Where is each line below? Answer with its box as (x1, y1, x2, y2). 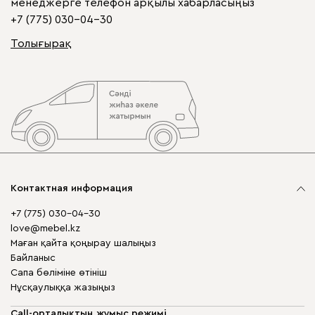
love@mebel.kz (11, 224, 80, 233)
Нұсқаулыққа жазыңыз (11, 283, 115, 292)
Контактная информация (11, 184, 133, 193)
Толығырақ (11, 38, 72, 49)
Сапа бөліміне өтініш (11, 268, 107, 278)
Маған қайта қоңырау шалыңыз (11, 238, 156, 248)
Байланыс (11, 253, 56, 263)
